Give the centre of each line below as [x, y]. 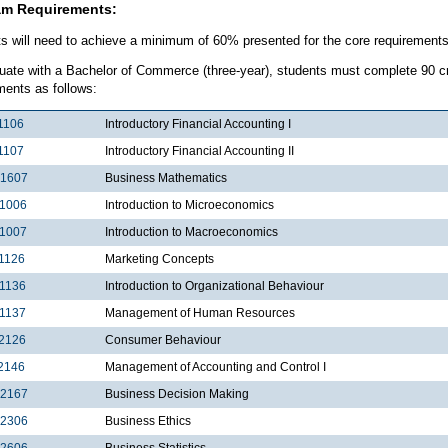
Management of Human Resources [200, 312]
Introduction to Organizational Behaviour [214, 285]
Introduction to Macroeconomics [191, 231]
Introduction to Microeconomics [189, 204]
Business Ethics [148, 420]
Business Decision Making [177, 393]
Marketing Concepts [159, 258]
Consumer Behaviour [163, 339]
